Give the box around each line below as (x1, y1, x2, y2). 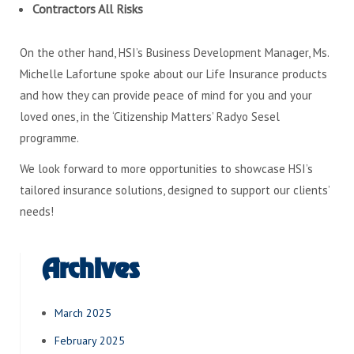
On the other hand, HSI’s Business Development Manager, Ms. (20, 45, 329, 61)
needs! (20, 204, 54, 220)
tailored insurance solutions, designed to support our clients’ (20, 183, 330, 198)
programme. (20, 130, 79, 146)
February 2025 (55, 333, 125, 348)
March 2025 (55, 306, 111, 321)
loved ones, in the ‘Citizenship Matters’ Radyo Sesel (20, 109, 280, 125)
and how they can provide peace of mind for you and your (20, 88, 312, 104)
